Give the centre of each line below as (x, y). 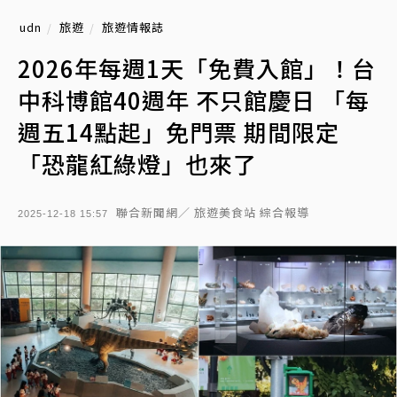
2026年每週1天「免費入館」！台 (197, 68)
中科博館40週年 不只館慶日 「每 (194, 100)
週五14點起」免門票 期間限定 (179, 132)
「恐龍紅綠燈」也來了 (137, 163)
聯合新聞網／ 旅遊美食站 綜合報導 (213, 212)
